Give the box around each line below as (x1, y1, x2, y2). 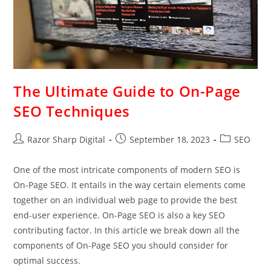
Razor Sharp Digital (27, 134, 106, 146)
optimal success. (13, 255, 81, 267)
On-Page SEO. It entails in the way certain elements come (13, 179, 246, 191)
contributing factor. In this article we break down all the (13, 224, 240, 237)
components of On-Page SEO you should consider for (13, 240, 229, 252)
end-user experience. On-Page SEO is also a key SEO (13, 209, 226, 221)
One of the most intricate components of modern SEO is (13, 164, 241, 176)
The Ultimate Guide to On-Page (13, 81, 241, 102)
